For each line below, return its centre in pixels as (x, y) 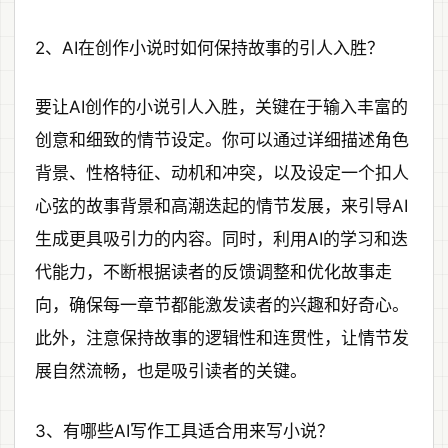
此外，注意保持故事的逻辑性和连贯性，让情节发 (222, 338)
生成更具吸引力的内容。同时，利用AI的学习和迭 (221, 239)
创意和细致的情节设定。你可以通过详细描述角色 (222, 140)
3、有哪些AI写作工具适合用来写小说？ (184, 430)
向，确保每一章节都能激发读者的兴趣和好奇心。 (222, 305)
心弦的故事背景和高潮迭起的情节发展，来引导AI (221, 206)
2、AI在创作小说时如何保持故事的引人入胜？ (209, 47)
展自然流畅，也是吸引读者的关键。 (171, 371)
